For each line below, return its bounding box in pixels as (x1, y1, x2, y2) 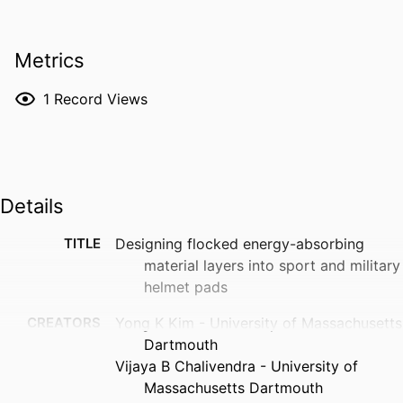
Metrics (14, 49, 85, 73)
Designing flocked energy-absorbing (115, 235, 364, 254)
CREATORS (27, 314, 101, 332)
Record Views (54, 89, 148, 108)
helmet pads (144, 278, 228, 297)
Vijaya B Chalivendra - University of (115, 357, 358, 376)
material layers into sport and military (144, 256, 400, 275)
